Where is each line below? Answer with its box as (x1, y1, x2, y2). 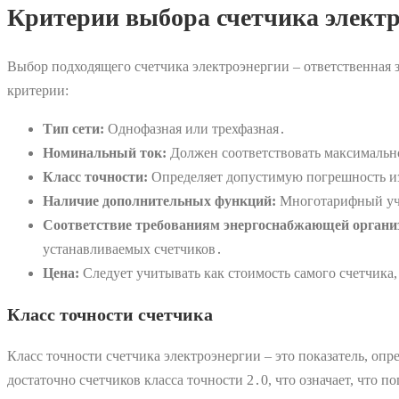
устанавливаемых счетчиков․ (43, 241, 223, 257)
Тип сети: (43, 121, 104, 137)
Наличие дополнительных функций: (43, 193, 276, 209)
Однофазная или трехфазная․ (104, 121, 286, 137)
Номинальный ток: (43, 145, 167, 161)
